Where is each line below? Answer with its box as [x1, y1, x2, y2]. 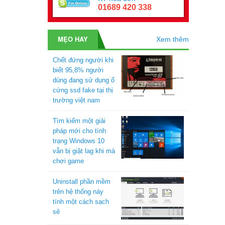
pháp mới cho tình [52, 127, 106, 135]
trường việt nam [52, 96, 100, 104]
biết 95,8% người [52, 66, 103, 74]
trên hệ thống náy [52, 188, 103, 195]
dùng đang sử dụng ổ [52, 76, 115, 84]
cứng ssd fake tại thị [52, 86, 113, 94]
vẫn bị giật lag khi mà [52, 147, 115, 155]
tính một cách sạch [52, 198, 109, 205]
